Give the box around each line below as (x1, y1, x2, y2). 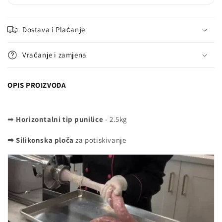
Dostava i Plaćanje (22, 24, 85, 34)
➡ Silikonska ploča (7, 135, 74, 145)
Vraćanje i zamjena (22, 50, 87, 59)
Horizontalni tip (16, 114, 75, 124)
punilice (74, 114, 104, 124)
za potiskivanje (73, 135, 126, 145)
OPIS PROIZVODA (7, 80, 66, 90)
